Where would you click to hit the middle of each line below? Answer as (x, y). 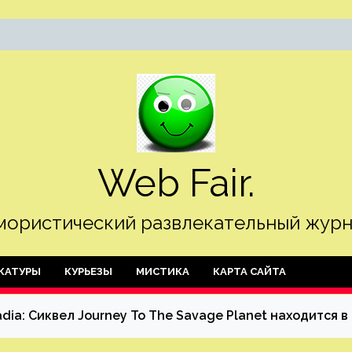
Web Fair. (176, 183)
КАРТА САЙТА (249, 271)
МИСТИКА (163, 271)
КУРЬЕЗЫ (88, 271)
